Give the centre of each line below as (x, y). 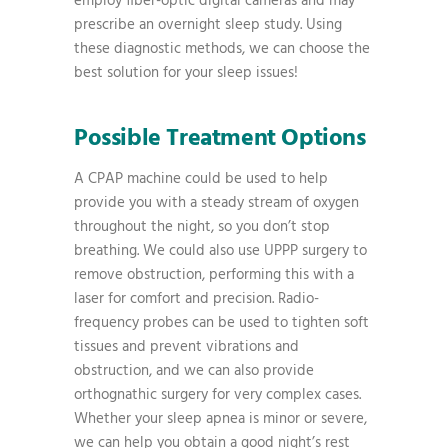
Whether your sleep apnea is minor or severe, (220, 419)
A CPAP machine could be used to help (201, 179)
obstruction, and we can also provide (194, 371)
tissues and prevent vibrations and (186, 347)
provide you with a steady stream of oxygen (216, 203)
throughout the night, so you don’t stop (202, 227)
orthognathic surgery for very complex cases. (217, 395)
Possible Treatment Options (220, 139)
